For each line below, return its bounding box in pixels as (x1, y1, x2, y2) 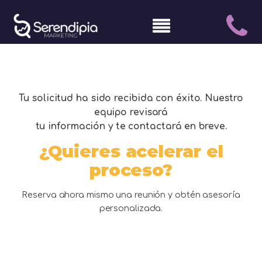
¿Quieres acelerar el (39, 141, 223, 162)
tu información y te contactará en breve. (35, 120, 227, 132)
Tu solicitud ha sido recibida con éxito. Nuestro (19, 92, 243, 104)
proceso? (89, 160, 173, 181)
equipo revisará (94, 106, 168, 118)
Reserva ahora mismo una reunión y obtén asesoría (22, 189, 240, 199)
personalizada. (99, 203, 163, 213)
